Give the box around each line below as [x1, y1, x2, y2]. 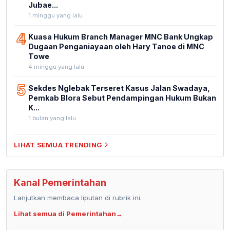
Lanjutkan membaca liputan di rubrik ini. [14, 193, 142, 202]
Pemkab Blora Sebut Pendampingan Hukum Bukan [28, 93, 216, 102]
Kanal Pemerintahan [14, 177, 106, 188]
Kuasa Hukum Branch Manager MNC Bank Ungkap [28, 32, 213, 41]
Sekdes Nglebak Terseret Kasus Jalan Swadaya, [28, 83, 210, 92]
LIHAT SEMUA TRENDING [14, 140, 103, 149]
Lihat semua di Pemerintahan [14, 209, 116, 218]
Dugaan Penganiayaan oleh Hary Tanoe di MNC [28, 42, 204, 51]
